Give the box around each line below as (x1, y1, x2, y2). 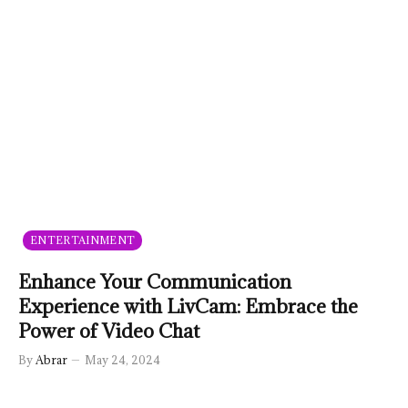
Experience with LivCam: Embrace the (18, 293, 358, 319)
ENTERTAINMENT (30, 232, 136, 247)
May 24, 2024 (85, 352, 160, 367)
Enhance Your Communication (18, 269, 291, 294)
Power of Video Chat (18, 318, 199, 343)
